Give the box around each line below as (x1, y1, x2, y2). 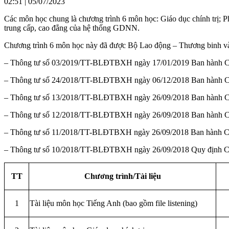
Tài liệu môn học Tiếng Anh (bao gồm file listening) (30, 198, 197, 208)
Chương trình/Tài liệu (84, 171, 161, 180)
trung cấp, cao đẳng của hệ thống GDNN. (4, 23, 140, 32)
